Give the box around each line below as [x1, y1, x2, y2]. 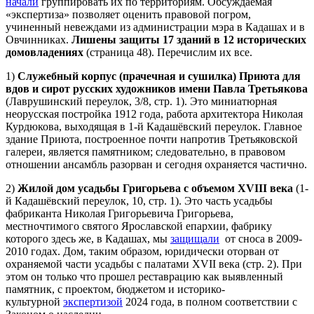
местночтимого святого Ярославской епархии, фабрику [6, 219, 272, 232]
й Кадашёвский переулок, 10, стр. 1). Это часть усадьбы [6, 194, 273, 207]
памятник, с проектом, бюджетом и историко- [6, 282, 225, 295]
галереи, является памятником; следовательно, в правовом [6, 145, 285, 158]
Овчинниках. [6, 33, 71, 46]
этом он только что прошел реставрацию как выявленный [6, 270, 283, 282]
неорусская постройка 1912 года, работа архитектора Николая [6, 107, 303, 120]
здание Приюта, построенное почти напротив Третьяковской [6, 132, 298, 145]
